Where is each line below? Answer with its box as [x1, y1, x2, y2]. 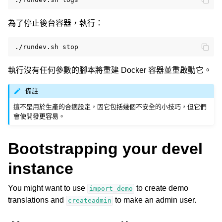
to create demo [134, 184, 189, 193]
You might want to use [8, 184, 87, 193]
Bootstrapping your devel [8, 140, 203, 158]
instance [8, 160, 73, 178]
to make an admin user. [113, 196, 197, 205]
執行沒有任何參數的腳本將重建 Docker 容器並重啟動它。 [8, 65, 212, 74]
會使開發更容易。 [13, 112, 65, 120]
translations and [8, 196, 66, 205]
